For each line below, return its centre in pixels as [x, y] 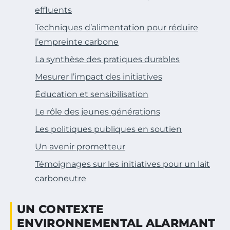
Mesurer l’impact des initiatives [99, 77]
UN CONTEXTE [61, 209]
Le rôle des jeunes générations [98, 112]
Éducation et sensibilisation [92, 94]
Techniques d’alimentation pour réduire [117, 28]
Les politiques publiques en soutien [108, 129]
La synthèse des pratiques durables [107, 60]
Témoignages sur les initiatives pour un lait [122, 164]
